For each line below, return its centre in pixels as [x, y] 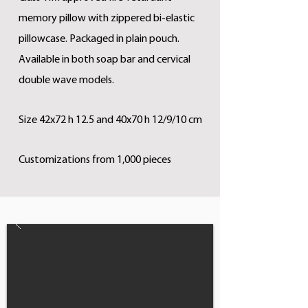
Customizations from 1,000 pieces [95, 160]
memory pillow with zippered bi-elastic [107, 19]
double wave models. [66, 80]
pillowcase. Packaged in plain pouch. [99, 39]
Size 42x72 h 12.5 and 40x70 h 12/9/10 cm [110, 120]
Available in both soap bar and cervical [104, 60]
